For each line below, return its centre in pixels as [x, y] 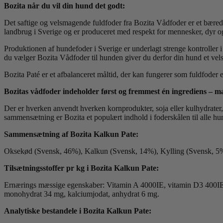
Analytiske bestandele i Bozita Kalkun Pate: [78, 211]
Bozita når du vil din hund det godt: [64, 5]
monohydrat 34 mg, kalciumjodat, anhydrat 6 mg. [82, 194]
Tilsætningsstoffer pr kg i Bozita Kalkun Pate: [81, 168]
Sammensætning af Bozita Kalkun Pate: [71, 134]
